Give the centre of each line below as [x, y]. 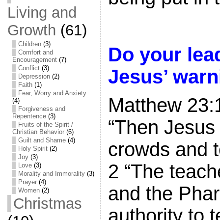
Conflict [29, 68]
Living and [42, 13]
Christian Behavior [38, 132]
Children [29, 44]
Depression [34, 76]
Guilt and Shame [42, 140]
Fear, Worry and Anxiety [52, 93]
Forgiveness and [41, 109]
